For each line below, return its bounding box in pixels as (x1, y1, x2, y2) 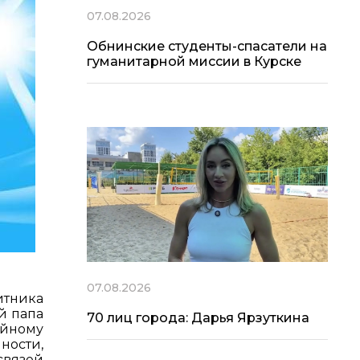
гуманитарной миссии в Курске (87, 53, 301, 69)
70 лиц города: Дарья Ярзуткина (87, 310, 309, 326)
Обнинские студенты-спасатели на (87, 38, 327, 54)
